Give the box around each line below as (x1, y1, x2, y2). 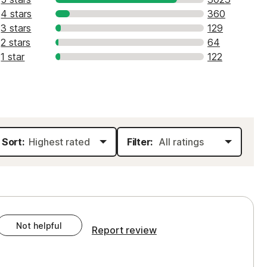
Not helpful (16, 221, 63, 231)
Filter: (127, 136, 153, 148)
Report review (91, 224, 157, 236)
